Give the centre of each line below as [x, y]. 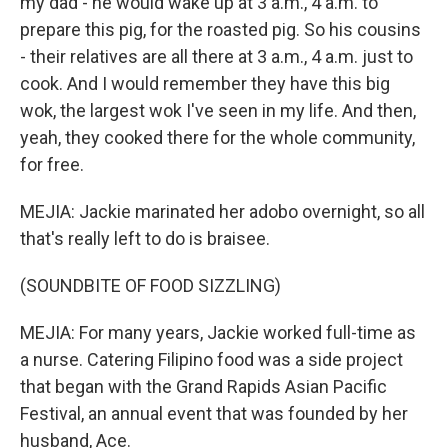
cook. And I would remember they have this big [205, 83]
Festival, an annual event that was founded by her [214, 413]
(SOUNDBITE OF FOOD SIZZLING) [150, 285]
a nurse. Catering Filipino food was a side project [211, 359]
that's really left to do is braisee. [145, 238]
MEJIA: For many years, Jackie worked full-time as [218, 332]
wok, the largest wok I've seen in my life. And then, [218, 110]
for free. [52, 164]
